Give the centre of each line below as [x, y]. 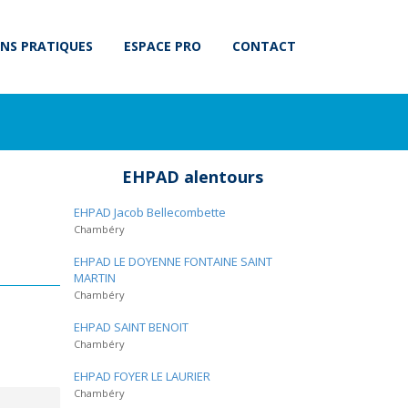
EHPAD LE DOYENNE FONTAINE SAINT [173, 261]
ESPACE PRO [163, 46]
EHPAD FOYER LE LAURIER [142, 376]
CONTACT [264, 46]
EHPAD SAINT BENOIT [131, 327]
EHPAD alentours [192, 177]
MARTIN [95, 278]
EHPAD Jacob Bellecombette [150, 212]
